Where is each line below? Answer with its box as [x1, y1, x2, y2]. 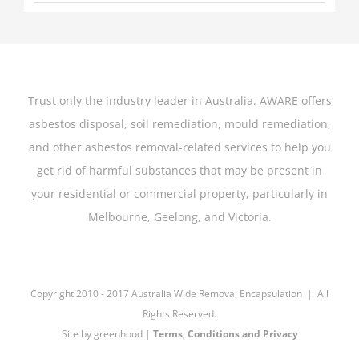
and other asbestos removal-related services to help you [28, 139, 331, 155]
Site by [61, 327, 94, 341]
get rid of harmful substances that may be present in [37, 163, 322, 179]
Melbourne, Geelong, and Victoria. [87, 209, 272, 225]
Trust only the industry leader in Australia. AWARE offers [27, 93, 332, 109]
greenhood [93, 327, 143, 341]
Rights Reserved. [143, 307, 216, 321]
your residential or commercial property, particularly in [31, 186, 328, 202]
